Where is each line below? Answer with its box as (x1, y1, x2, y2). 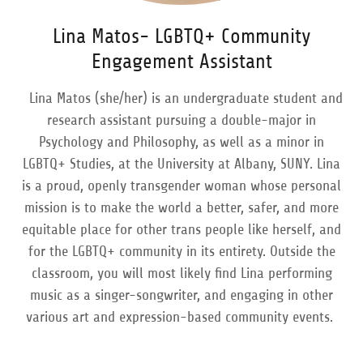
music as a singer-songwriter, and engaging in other (30, 287, 333, 303)
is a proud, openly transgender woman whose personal (22, 177, 341, 194)
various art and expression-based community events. (26, 309, 337, 325)
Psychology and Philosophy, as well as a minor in (39, 134, 324, 150)
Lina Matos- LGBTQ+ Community (52, 25, 311, 48)
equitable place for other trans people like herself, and (22, 221, 341, 237)
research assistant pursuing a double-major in (47, 112, 316, 128)
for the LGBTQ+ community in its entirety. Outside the (28, 243, 335, 259)
